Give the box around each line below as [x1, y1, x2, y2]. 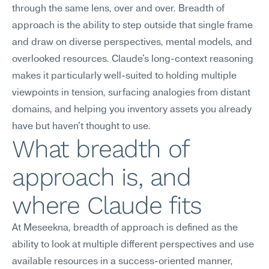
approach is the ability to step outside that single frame [12, 21, 253, 31]
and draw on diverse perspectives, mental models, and [12, 38, 252, 47]
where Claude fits [12, 191, 202, 220]
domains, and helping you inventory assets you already [12, 105, 252, 115]
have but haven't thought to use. [12, 122, 151, 131]
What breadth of [12, 134, 189, 163]
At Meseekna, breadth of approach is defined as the [12, 223, 238, 233]
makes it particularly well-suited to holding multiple [12, 71, 237, 81]
